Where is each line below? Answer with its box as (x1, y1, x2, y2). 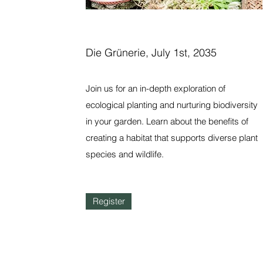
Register (92, 195, 125, 207)
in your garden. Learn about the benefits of (86, 116, 249, 127)
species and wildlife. (86, 149, 164, 160)
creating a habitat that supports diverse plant (86, 132, 258, 143)
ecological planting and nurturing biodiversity (86, 99, 258, 110)
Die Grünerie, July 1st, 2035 (86, 46, 217, 59)
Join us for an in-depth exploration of (86, 83, 226, 94)
